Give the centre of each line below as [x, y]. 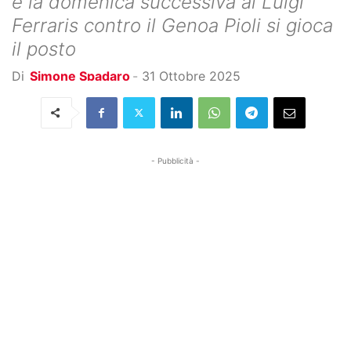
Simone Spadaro [80, 76]
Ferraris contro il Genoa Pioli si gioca [172, 25]
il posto [44, 49]
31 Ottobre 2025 [191, 76]
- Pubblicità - [175, 160]
